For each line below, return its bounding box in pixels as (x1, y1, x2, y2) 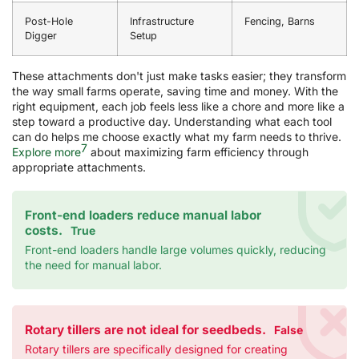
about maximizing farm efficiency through (87, 144, 309, 159)
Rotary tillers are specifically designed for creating (25, 341, 288, 356)
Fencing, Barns (244, 14, 315, 27)
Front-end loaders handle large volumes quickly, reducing (25, 242, 326, 256)
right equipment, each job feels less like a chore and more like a (12, 99, 345, 113)
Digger (25, 29, 57, 42)
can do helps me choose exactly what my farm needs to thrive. (12, 129, 341, 143)
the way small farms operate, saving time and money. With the (12, 83, 338, 98)
